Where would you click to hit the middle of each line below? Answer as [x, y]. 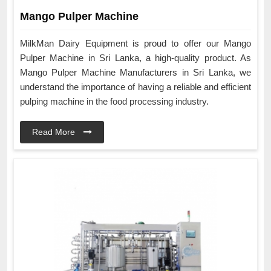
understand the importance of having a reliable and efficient [135, 87]
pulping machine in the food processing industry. [114, 102]
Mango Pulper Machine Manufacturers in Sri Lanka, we [135, 73]
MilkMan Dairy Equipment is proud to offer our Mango [135, 44]
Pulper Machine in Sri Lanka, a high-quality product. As [135, 58]
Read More [55, 132]
